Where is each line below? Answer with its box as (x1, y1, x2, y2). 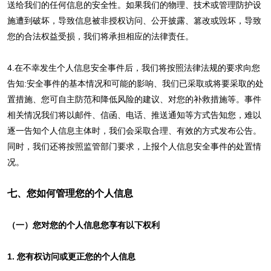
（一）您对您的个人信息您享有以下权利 (7, 220, 160, 230)
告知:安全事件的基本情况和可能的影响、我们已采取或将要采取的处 (7, 78, 264, 88)
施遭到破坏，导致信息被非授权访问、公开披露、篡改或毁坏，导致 (7, 15, 261, 25)
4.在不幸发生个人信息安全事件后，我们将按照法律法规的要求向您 (7, 62, 260, 73)
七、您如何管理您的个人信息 (7, 188, 133, 198)
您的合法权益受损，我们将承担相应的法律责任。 (7, 31, 194, 41)
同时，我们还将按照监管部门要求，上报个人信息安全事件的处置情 (7, 141, 261, 151)
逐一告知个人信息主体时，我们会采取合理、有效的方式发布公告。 (7, 125, 261, 135)
